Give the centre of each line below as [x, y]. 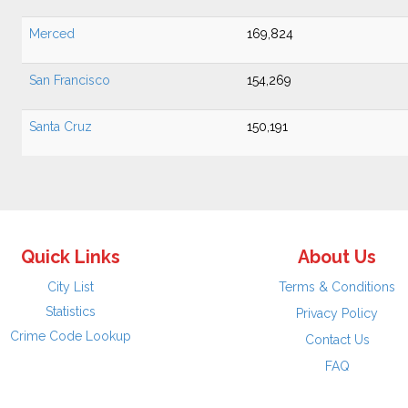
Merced [52, 34]
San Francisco [70, 80]
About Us [337, 257]
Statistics [71, 311]
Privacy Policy [337, 313]
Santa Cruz [61, 127]
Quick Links [71, 257]
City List [71, 287]
